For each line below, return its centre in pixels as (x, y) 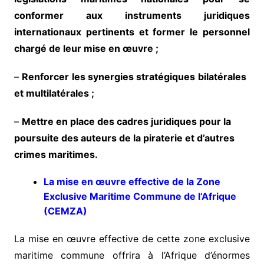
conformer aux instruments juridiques (132, 15)
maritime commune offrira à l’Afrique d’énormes (132, 255)
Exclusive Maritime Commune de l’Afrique (140, 196)
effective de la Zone (174, 181)
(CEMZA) (65, 211)
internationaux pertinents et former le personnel (132, 32)
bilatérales (222, 76)
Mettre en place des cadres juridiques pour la (126, 121)
